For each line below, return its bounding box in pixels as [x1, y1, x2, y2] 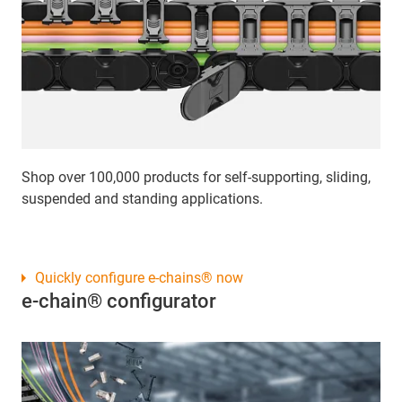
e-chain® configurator [22, 290, 216, 313]
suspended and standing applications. [22, 190, 263, 208]
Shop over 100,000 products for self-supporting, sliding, [22, 169, 371, 187]
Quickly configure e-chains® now [35, 269, 243, 287]
